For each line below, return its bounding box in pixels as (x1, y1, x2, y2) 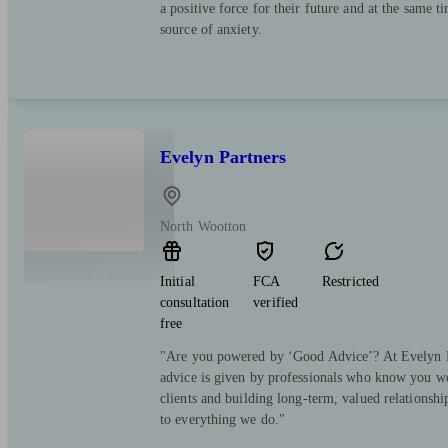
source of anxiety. (160, 21, 262, 37)
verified (253, 294, 299, 310)
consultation (160, 294, 230, 310)
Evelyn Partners (160, 147, 287, 167)
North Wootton (160, 218, 247, 234)
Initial (160, 273, 195, 289)
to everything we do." (160, 411, 286, 427)
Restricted (322, 273, 380, 289)
